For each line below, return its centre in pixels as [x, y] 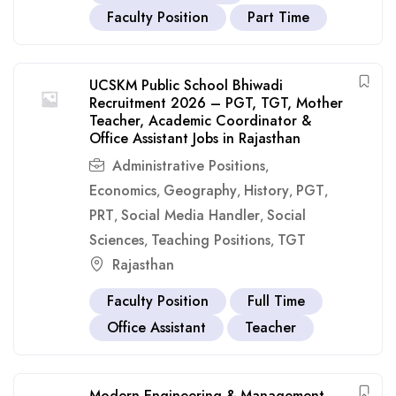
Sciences [117, 240]
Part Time [278, 17]
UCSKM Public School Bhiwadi [186, 85]
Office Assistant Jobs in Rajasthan [195, 138]
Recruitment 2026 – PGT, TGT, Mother [216, 103]
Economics [123, 190]
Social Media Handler [190, 215]
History [267, 190]
